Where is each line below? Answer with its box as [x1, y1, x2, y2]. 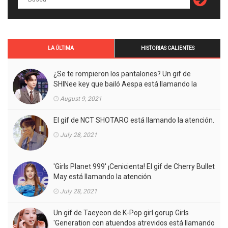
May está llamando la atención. [53, 172, 153, 181]
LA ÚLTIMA [48, 45, 74, 51]
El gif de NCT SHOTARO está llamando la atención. [53, 116, 214, 124]
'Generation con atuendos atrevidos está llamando [53, 218, 215, 227]
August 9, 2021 [60, 95, 102, 102]
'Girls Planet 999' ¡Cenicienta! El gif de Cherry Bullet [53, 162, 215, 170]
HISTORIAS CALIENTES [140, 45, 194, 51]
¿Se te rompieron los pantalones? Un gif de [53, 69, 191, 78]
